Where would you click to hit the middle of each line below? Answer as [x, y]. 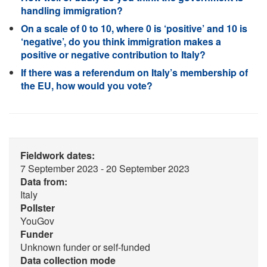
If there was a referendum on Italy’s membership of [134, 72]
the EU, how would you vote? [87, 86]
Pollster [38, 208]
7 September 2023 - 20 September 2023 [105, 168]
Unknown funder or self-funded [85, 247]
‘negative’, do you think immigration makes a [121, 41]
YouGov [37, 221]
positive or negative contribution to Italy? [113, 55]
